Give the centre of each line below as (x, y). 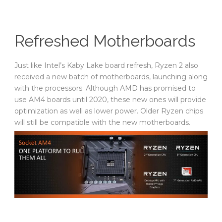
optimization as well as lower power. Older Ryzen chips (109, 111)
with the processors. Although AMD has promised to (105, 88)
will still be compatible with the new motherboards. (102, 123)
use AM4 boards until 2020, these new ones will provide (110, 100)
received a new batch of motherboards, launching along (111, 77)
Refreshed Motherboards (105, 41)
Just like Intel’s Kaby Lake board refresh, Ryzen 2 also (106, 66)
